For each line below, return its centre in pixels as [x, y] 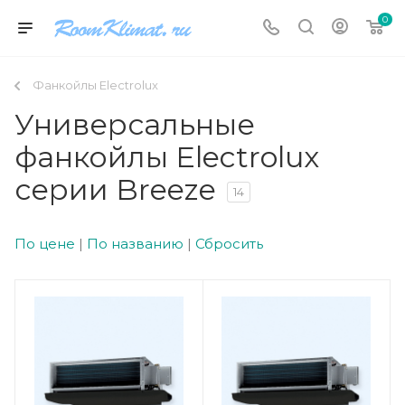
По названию [135, 244]
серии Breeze [115, 189]
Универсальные [135, 124]
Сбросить [229, 244]
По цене [45, 244]
